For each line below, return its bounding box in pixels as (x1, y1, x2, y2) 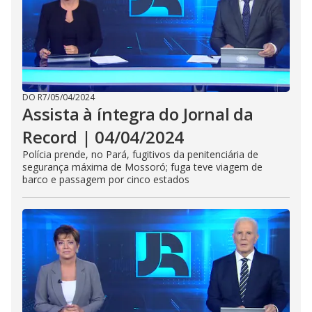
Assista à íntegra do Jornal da (22, 102, 253, 125)
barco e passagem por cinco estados (22, 173, 189, 186)
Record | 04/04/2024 (22, 125, 185, 148)
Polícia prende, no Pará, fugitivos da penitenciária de (22, 148, 258, 161)
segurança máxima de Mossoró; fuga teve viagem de (22, 160, 263, 173)
